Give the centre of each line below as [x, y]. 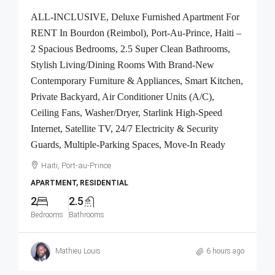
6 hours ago [225, 251]
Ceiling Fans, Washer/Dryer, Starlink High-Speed [126, 112]
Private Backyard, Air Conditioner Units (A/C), [122, 96]
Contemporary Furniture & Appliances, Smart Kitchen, [137, 80]
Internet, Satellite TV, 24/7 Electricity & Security [125, 128]
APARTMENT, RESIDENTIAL [79, 183]
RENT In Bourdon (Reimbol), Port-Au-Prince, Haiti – [136, 33]
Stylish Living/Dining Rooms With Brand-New [122, 64]
